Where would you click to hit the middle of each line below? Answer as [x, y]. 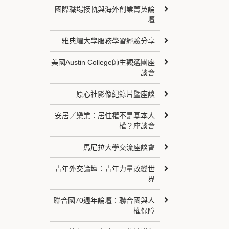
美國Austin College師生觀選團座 [103, 62]
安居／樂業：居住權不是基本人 [105, 116]
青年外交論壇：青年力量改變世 [105, 169]
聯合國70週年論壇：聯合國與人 [104, 200]
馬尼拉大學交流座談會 [119, 147]
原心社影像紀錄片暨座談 [115, 94]
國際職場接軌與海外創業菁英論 [105, 9]
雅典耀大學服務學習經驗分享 [108, 41]
